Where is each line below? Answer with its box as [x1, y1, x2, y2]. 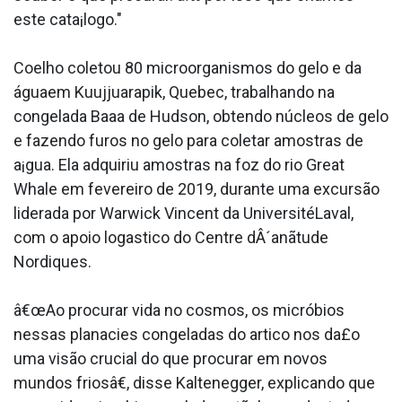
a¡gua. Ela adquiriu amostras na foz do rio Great [13, 155, 345, 175]
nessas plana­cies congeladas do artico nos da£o [13, 325, 360, 345]
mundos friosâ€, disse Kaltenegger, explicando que [13, 373, 375, 393]
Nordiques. [13, 252, 92, 272]
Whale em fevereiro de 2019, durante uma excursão [13, 179, 380, 199]
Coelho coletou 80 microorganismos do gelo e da [13, 58, 362, 78]
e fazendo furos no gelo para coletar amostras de [13, 131, 363, 151]
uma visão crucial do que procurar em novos [13, 349, 328, 369]
